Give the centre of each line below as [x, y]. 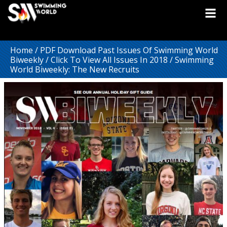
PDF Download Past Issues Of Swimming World [129, 50]
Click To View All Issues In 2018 [109, 60]
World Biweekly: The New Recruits [75, 69]
